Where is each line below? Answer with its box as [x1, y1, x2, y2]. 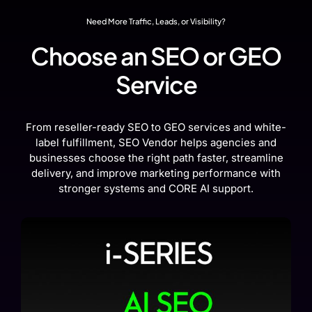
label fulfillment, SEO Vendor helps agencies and [36, 136, 276, 150]
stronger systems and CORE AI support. [58, 182, 253, 196]
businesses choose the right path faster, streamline [29, 151, 283, 165]
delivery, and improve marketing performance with [31, 166, 281, 180]
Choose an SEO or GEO [31, 40, 281, 72]
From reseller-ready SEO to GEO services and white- [26, 120, 286, 134]
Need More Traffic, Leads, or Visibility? [86, 16, 226, 26]
